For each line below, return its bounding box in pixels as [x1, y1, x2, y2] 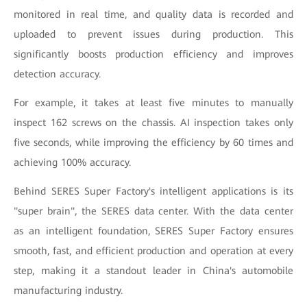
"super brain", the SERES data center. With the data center [14, 204, 293, 217]
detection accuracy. [14, 67, 101, 80]
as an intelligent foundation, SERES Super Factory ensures [14, 224, 293, 237]
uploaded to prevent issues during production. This [14, 27, 293, 40]
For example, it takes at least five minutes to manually [14, 96, 293, 109]
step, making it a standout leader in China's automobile [14, 264, 293, 277]
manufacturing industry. [14, 284, 123, 297]
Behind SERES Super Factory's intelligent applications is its [14, 184, 293, 197]
